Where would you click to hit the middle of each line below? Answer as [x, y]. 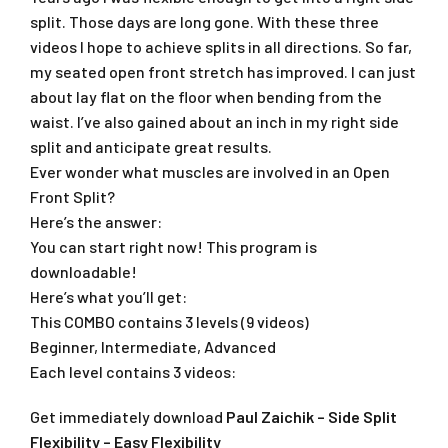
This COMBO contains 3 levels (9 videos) [169, 321]
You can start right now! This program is [173, 246]
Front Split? [72, 196]
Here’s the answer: [96, 221]
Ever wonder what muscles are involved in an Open [210, 171]
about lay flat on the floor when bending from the [206, 96]
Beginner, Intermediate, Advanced [153, 346]
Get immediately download [126, 416]
